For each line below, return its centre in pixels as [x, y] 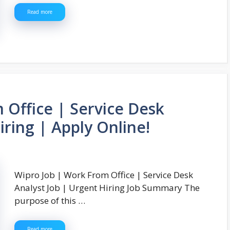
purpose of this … [50, 201]
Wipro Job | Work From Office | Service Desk [104, 175]
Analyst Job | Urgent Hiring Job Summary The [107, 188]
